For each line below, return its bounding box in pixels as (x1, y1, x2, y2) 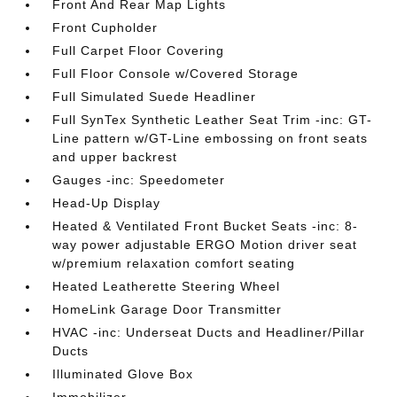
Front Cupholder (52, 20, 159, 35)
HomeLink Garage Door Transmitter (52, 302, 283, 316)
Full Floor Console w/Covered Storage (52, 66, 300, 81)
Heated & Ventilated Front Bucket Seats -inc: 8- (52, 219, 359, 233)
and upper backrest (52, 150, 178, 164)
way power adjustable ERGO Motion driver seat (52, 237, 358, 252)
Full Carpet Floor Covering (52, 43, 225, 58)
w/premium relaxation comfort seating (52, 256, 296, 270)
